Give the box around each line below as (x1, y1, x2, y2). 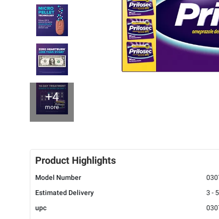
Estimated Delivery (35, 189, 94, 197)
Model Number (35, 174, 81, 182)
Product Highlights (35, 154, 116, 167)
